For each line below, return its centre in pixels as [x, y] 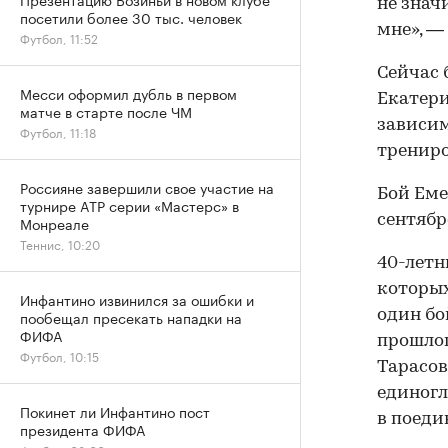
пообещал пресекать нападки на [131, 317]
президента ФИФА [82, 429]
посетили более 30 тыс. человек [131, 17]
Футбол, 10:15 [59, 355]
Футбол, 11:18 [58, 131]
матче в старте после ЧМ [106, 111]
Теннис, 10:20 [60, 243]
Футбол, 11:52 [59, 37]
